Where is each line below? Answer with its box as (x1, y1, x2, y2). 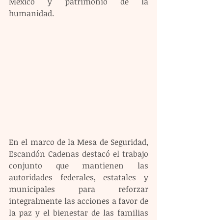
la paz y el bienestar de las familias (9, 207, 148, 218)
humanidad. (9, 8, 54, 19)
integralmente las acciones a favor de (9, 195, 148, 206)
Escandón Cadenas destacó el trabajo (9, 148, 148, 159)
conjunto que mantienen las (9, 160, 148, 171)
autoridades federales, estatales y (9, 171, 148, 183)
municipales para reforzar (9, 183, 148, 194)
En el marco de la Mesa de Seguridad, (9, 136, 148, 147)
